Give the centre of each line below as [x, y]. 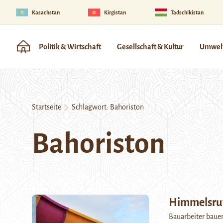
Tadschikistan [187, 12]
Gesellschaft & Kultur [150, 47]
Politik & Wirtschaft [70, 47]
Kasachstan [46, 12]
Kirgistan [115, 12]
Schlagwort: [89, 107]
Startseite [47, 107]
